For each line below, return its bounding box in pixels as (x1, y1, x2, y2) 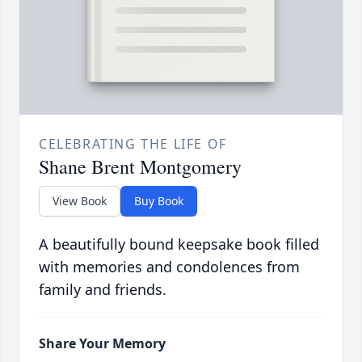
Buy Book (134, 193, 183, 209)
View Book (53, 193, 107, 209)
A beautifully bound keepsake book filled (39, 234, 319, 255)
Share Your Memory (39, 335, 166, 353)
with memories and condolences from (39, 257, 300, 277)
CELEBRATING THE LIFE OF (39, 135, 227, 154)
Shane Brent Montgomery (39, 154, 242, 180)
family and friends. (39, 280, 166, 300)
